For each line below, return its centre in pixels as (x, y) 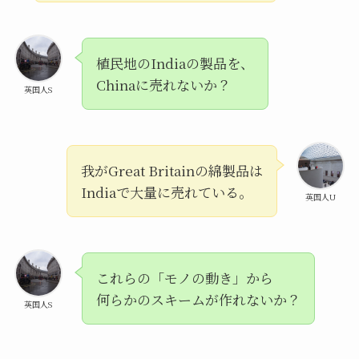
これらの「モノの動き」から (184, 277)
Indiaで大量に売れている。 (167, 192)
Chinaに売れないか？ (163, 85)
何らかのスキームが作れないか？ (198, 299)
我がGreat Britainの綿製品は (172, 171)
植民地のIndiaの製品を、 (175, 63)
